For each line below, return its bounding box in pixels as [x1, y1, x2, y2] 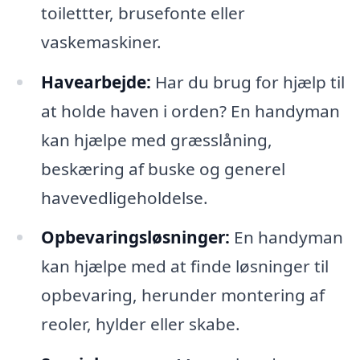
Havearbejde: [40, 70, 151, 93]
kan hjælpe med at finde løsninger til [40, 255, 329, 278]
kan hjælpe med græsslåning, [40, 128, 272, 151]
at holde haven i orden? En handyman [40, 99, 340, 122]
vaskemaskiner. [40, 30, 162, 53]
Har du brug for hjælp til [150, 70, 345, 93]
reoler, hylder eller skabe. [40, 313, 240, 336]
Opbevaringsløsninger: [40, 226, 230, 249]
